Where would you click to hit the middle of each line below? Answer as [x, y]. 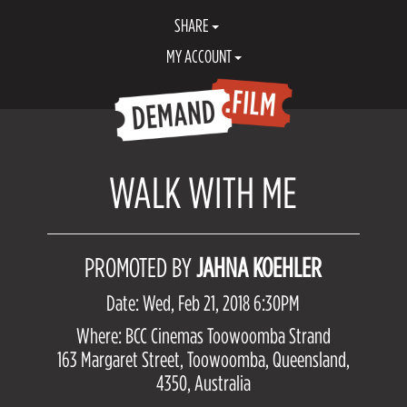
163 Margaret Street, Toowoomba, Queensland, [203, 359]
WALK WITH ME [203, 192]
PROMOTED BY [141, 267]
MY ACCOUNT [200, 56]
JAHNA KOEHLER [259, 267]
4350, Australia [203, 383]
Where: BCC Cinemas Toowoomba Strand [203, 336]
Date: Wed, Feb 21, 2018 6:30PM [203, 303]
